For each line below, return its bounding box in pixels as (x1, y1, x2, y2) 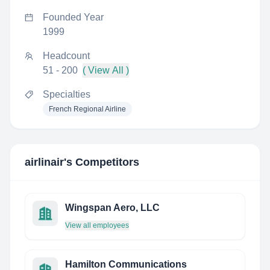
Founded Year (43, 12, 104, 22)
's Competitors (64, 156, 139, 168)
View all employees (65, 221, 129, 230)
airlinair (25, 156, 64, 168)
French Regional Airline (49, 105, 126, 113)
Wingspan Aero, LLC (65, 202, 160, 213)
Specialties (43, 89, 90, 99)
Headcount (43, 51, 90, 61)
